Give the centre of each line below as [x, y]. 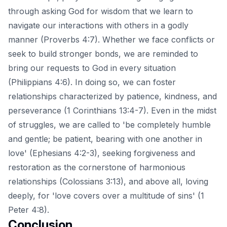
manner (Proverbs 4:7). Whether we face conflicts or [111, 40]
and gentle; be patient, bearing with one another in [105, 139]
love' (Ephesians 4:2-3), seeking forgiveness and [102, 153]
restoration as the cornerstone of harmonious [97, 167]
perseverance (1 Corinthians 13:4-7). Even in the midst [112, 111]
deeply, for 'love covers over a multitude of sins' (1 [106, 196]
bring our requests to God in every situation [92, 68]
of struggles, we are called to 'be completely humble [109, 125]
